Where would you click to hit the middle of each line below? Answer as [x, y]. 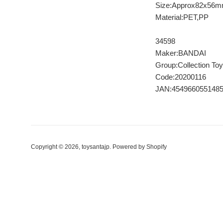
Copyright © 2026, [56, 147]
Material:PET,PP [182, 17]
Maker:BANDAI [181, 53]
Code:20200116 [181, 77]
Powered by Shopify [140, 147]
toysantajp [96, 147]
